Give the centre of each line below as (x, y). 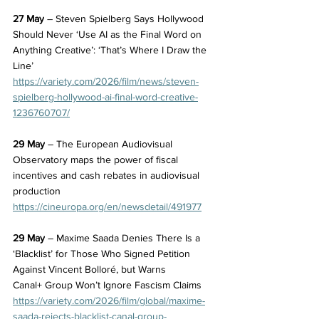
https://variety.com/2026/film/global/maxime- (109, 300)
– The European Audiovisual (110, 143)
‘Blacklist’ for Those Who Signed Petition (103, 253)
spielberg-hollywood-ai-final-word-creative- (105, 96)
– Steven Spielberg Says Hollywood (125, 18)
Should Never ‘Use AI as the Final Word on (109, 34)
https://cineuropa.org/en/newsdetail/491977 (107, 206)
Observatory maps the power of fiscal (97, 159)
